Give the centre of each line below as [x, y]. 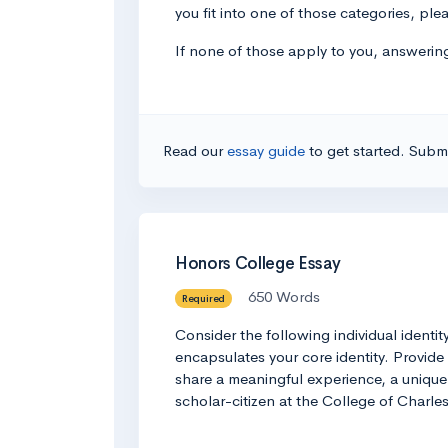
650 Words [283, 296]
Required [203, 298]
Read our [195, 150]
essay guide [268, 150]
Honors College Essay [258, 263]
